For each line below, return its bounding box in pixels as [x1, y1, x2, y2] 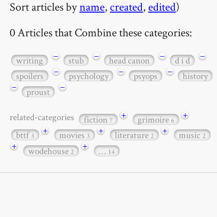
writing [16, 54, 43, 66]
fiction [84, 113, 109, 125]
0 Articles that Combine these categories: [10, 24, 192, 40]
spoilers [16, 70, 44, 82]
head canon [109, 54, 150, 66]
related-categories [10, 110, 77, 123]
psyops [134, 70, 157, 82]
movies [59, 129, 87, 141]
